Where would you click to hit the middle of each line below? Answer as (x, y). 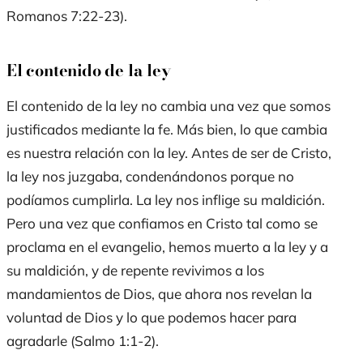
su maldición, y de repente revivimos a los (135, 271)
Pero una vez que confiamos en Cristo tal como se (162, 224)
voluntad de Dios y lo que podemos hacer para (152, 318)
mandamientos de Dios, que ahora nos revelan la (159, 294)
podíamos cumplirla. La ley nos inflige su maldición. (166, 200)
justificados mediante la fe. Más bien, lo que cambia (167, 130)
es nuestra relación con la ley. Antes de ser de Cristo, (169, 153)
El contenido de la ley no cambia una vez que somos (169, 106)
